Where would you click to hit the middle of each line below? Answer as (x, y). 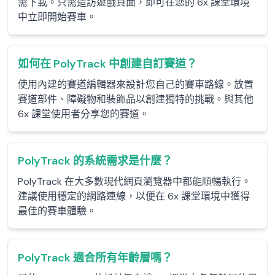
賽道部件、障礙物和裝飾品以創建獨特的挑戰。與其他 (136, 99)
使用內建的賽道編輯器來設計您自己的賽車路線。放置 (136, 84)
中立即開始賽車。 (57, 17)
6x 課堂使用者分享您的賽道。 (83, 114)
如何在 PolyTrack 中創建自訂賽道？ (107, 64)
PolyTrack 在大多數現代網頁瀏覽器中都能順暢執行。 (134, 181)
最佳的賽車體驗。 (57, 211)
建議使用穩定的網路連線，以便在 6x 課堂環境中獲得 (134, 196)
